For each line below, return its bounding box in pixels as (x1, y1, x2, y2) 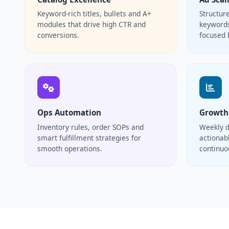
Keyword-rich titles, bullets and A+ (37, 9, 151, 19)
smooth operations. (37, 143, 102, 153)
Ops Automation (37, 107, 101, 118)
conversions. (37, 30, 79, 40)
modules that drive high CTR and (37, 19, 146, 30)
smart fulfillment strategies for (37, 132, 141, 143)
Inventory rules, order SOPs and (37, 122, 144, 132)
